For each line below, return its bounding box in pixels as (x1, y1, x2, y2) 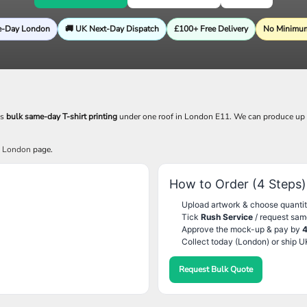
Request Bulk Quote (179, 264, 253, 275)
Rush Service (201, 212, 253, 222)
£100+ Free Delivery (174, 23, 248, 34)
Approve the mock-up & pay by (182, 224, 302, 234)
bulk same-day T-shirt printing (6, 111, 117, 122)
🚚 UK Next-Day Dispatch (65, 23, 159, 34)
